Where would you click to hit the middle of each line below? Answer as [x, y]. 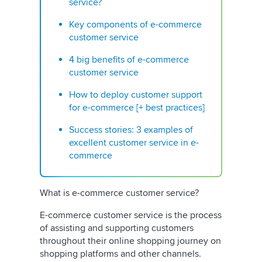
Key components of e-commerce [135, 25]
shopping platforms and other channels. [120, 254]
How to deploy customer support [136, 95]
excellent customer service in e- [134, 143]
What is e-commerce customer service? [120, 193]
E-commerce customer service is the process [131, 215]
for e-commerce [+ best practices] [137, 108]
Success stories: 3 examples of [131, 130]
